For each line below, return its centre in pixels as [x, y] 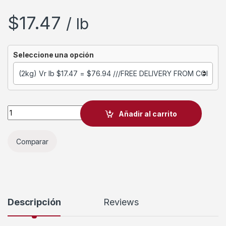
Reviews [121, 202]
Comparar [32, 141]
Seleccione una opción [54, 55]
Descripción [34, 202]
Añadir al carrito [148, 114]
